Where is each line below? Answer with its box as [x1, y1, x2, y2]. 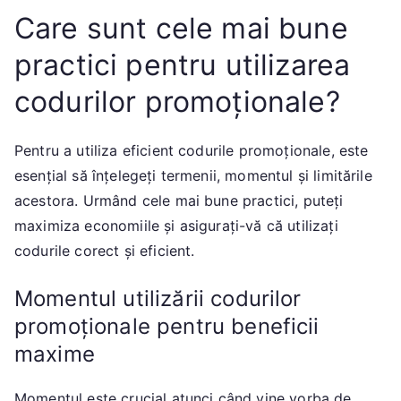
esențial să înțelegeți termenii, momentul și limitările [14, 166, 372, 184]
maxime [14, 340, 95, 367]
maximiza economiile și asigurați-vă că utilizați [14, 216, 338, 235]
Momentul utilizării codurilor [14, 285, 302, 311]
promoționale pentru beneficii [14, 312, 320, 339]
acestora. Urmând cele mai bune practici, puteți [14, 191, 344, 209]
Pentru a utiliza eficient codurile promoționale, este [14, 141, 369, 159]
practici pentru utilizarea [14, 47, 351, 82]
